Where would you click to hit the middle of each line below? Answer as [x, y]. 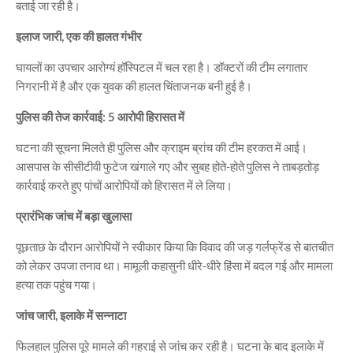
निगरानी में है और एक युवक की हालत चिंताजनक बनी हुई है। [134, 86]
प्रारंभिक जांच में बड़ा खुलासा [74, 216]
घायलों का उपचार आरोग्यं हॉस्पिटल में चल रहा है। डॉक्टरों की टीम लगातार [162, 67]
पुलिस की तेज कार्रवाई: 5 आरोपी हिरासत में [100, 117]
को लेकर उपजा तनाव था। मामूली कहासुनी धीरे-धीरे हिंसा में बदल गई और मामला [174, 266]
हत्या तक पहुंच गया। [56, 284]
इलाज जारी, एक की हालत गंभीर [79, 36]
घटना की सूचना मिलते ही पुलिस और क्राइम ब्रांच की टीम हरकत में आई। [162, 147]
